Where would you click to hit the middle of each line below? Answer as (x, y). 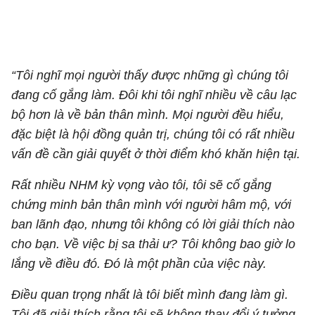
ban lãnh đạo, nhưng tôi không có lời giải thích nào (153, 224)
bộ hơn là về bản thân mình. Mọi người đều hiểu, (148, 115)
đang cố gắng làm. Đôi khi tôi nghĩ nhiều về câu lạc (154, 95)
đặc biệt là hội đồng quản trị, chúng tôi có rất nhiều (153, 134)
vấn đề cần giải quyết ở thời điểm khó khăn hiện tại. (157, 154)
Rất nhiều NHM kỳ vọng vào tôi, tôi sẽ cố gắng (141, 185)
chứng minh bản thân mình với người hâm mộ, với (151, 205)
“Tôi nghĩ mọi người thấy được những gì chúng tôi (150, 75)
